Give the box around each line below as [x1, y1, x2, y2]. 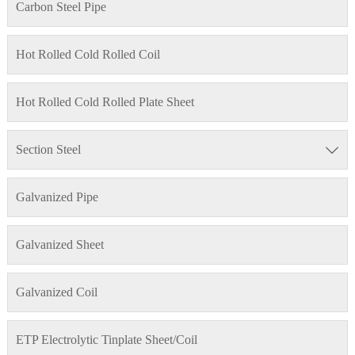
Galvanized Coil [15, 285, 97, 300]
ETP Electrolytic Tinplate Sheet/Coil [15, 333, 197, 347]
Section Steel [15, 143, 81, 157]
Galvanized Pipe [15, 190, 98, 204]
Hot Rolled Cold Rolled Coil [15, 48, 160, 62]
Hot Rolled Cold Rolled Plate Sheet [15, 95, 194, 109]
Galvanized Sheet [15, 238, 104, 252]
